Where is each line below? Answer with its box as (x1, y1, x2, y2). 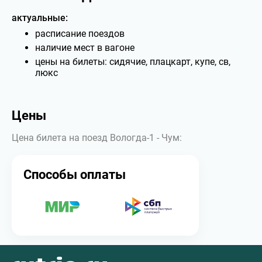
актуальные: (12, 12, 68, 23)
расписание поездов (35, 28, 125, 39)
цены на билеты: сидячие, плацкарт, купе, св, (35, 56, 230, 67)
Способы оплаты (23, 167, 126, 182)
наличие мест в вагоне (35, 42, 135, 53)
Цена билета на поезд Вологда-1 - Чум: (12, 132, 182, 143)
